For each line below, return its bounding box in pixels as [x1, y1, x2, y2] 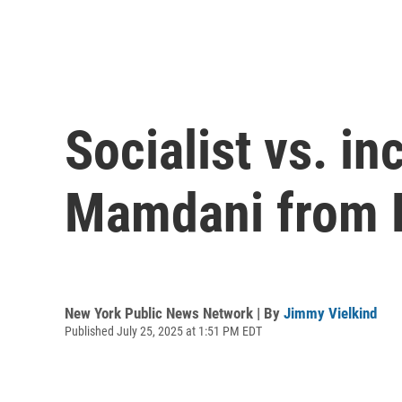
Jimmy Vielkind [284, 303, 377, 322]
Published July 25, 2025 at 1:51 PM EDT [65, 323, 262, 338]
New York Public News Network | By [65, 303, 284, 322]
